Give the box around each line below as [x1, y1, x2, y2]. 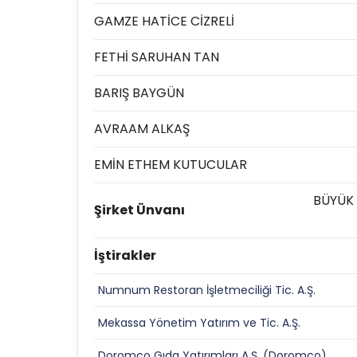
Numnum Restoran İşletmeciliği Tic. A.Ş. [98, 282, 316, 298]
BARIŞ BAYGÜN [94, 84, 184, 102]
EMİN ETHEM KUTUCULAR [94, 155, 247, 174]
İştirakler [94, 246, 156, 265]
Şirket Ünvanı [94, 201, 185, 219]
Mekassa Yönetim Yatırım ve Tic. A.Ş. [98, 315, 300, 331]
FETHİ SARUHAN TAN [94, 48, 219, 66]
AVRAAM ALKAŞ [94, 120, 190, 138]
